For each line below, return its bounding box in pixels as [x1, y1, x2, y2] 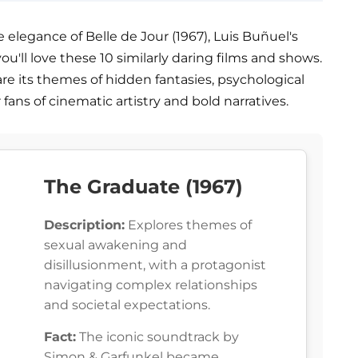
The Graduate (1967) [44, 175, 243, 199]
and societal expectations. [44, 297, 210, 313]
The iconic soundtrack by [76, 329, 239, 345]
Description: [44, 217, 125, 233]
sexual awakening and [44, 237, 187, 253]
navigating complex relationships [44, 277, 257, 293]
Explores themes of [125, 217, 252, 233]
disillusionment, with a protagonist [44, 257, 266, 273]
